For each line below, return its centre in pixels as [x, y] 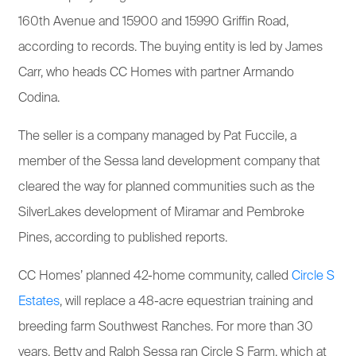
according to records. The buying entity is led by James [170, 47]
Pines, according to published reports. [123, 238]
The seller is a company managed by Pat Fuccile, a [157, 136]
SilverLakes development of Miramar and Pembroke [161, 213]
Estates [39, 302]
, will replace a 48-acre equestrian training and [186, 302]
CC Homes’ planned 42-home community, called [155, 276]
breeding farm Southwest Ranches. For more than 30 [166, 327]
